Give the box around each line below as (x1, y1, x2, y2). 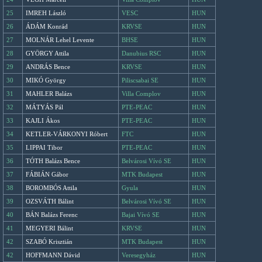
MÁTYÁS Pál (26, 104, 63, 111)
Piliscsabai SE (122, 77, 158, 84)
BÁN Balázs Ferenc (26, 211, 78, 218)
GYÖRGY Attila (26, 50, 69, 57)
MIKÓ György (26, 77, 66, 84)
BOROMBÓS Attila (26, 184, 77, 191)
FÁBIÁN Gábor (26, 171, 68, 178)
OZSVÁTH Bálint (26, 198, 74, 205)
